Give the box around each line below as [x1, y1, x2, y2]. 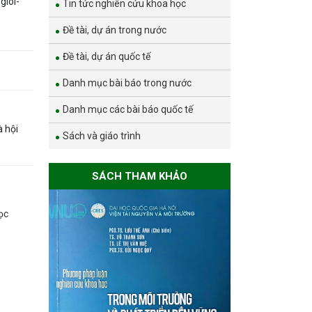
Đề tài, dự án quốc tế [63, 50, 151, 62]
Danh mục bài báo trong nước [63, 77, 192, 88]
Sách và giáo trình [63, 130, 141, 141]
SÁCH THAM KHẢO [92, 169, 188, 182]
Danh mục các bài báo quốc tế [63, 103, 194, 115]
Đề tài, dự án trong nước [63, 24, 167, 36]
